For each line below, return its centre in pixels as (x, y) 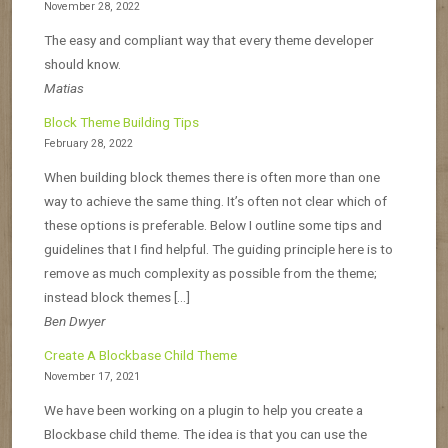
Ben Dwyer (74, 320)
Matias (64, 87)
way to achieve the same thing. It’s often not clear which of (215, 200)
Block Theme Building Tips (121, 121)
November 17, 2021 (92, 376)
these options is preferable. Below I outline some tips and (213, 224)
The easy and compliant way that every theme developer (209, 39)
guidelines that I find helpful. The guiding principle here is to (218, 248)
